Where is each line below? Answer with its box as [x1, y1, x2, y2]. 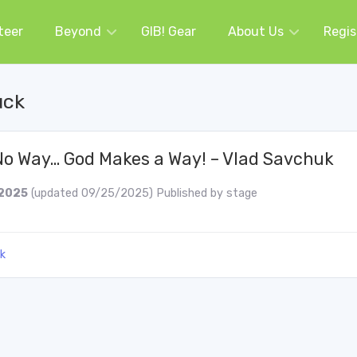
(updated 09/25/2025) [31, 186, 156, 200]
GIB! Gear [141, 24, 196, 39]
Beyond [55, 24, 101, 39]
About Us [228, 24, 284, 39]
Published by [156, 186, 226, 200]
